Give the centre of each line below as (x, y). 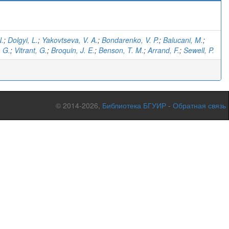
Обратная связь (199, 105)
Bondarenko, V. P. (130, 40)
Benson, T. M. (121, 50)
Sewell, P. (199, 50)
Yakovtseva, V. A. (70, 40)
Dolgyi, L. (23, 40)
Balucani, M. (183, 40)
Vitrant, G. (31, 50)
